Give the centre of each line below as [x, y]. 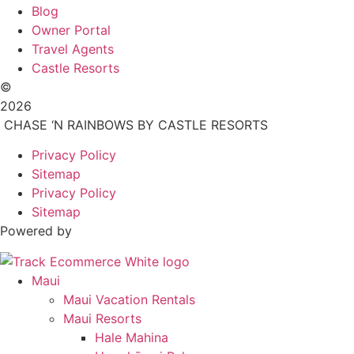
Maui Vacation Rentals [129, 299]
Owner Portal [71, 30]
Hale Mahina [132, 337]
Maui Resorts [102, 318]
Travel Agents [73, 49]
